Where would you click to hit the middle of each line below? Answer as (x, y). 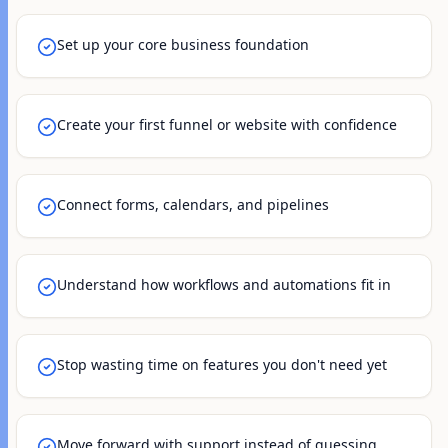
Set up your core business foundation (183, 44)
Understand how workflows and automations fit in (224, 284)
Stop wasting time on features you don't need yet (222, 364)
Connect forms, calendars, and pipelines (193, 204)
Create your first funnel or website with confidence (227, 124)
